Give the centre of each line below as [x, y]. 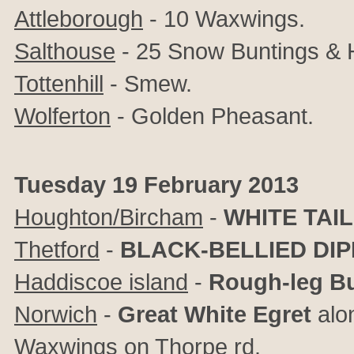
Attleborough [79, 19]
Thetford [57, 249]
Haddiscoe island [101, 282]
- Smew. [148, 83]
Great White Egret [215, 314]
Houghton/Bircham [109, 217]
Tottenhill [59, 83]
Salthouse [65, 51]
